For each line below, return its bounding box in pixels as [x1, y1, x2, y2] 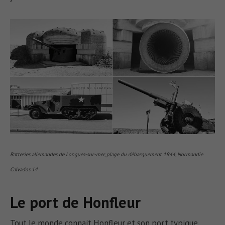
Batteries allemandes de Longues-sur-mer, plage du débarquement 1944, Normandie [10, 151, 203, 158]
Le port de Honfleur [10, 192, 141, 212]
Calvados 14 [10, 166, 38, 173]
